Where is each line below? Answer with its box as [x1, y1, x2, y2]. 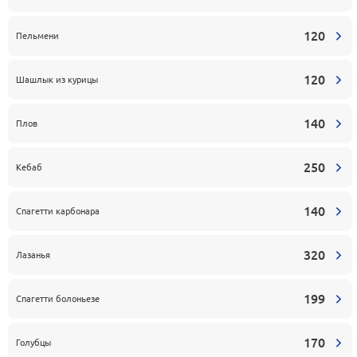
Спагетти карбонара [16, 206, 100, 217]
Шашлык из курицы [16, 74, 98, 85]
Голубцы [16, 337, 51, 348]
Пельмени [16, 30, 59, 41]
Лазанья [16, 249, 50, 261]
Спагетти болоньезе [16, 293, 100, 304]
